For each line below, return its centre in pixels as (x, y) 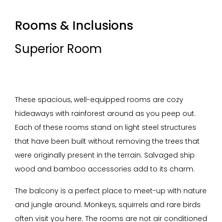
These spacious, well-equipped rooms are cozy (99, 100)
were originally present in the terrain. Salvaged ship (105, 155)
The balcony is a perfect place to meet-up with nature (111, 191)
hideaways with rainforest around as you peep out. (105, 113)
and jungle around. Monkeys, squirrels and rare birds (108, 205)
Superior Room (58, 49)
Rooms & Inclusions (74, 26)
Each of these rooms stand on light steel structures (106, 127)
